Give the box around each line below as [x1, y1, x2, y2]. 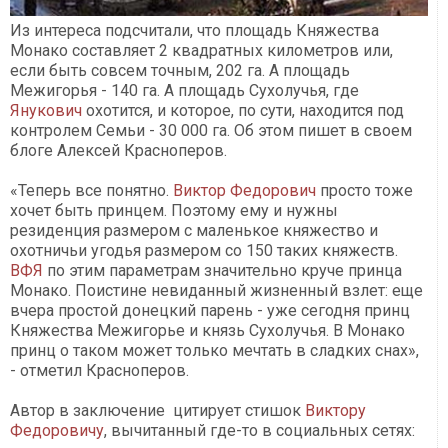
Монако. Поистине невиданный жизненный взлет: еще [10, 280, 423, 300]
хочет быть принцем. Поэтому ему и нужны [10, 200, 338, 220]
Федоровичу [10, 420, 104, 440]
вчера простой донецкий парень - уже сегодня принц [10, 300, 410, 320]
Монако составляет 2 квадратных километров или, [10, 40, 393, 60]
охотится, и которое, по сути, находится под [82, 100, 404, 120]
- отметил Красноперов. [10, 360, 189, 380]
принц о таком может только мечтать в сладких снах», [10, 340, 419, 360]
